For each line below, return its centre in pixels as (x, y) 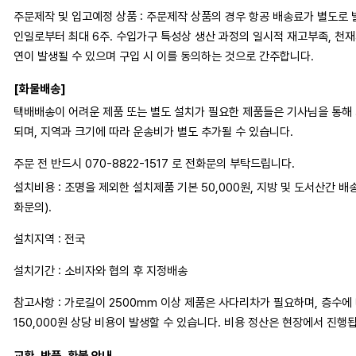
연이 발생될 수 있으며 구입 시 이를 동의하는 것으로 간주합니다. (165, 57)
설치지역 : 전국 (49, 239)
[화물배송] (39, 89)
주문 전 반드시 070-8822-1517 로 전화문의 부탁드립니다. (154, 164)
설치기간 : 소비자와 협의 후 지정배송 (100, 271)
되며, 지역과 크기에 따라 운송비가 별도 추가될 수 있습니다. (153, 132)
